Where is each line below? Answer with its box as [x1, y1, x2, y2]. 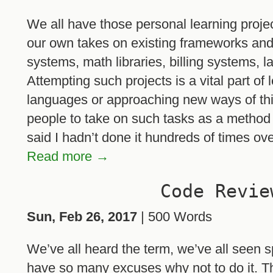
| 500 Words [137, 209, 212, 225]
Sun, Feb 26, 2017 [27, 209, 137, 225]
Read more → [27, 149, 109, 165]
